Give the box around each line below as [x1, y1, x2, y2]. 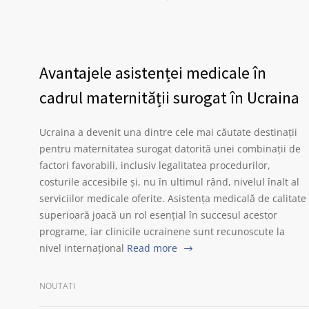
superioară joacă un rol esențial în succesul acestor [39, 208, 277, 221]
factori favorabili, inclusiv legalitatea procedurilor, [39, 159, 270, 172]
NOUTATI [39, 280, 75, 292]
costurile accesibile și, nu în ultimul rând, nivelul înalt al [39, 175, 299, 188]
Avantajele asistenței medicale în [39, 62, 266, 83]
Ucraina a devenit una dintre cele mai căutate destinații [39, 126, 297, 139]
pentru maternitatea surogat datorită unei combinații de [39, 142, 301, 155]
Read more [127, 241, 177, 255]
